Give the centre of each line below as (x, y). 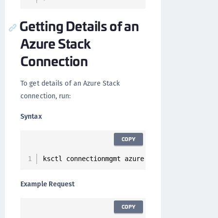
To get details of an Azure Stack (70, 83)
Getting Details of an (79, 25)
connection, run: (46, 96)
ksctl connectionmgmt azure (95, 159)
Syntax (31, 116)
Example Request (48, 184)
